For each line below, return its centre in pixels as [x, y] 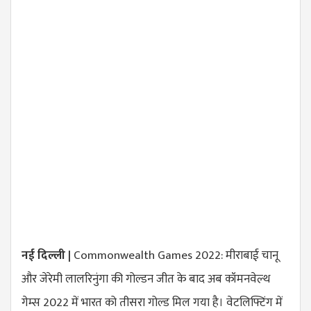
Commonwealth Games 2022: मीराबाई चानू [175, 256]
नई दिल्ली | [46, 256]
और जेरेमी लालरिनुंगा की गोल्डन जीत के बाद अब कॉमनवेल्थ [146, 279]
